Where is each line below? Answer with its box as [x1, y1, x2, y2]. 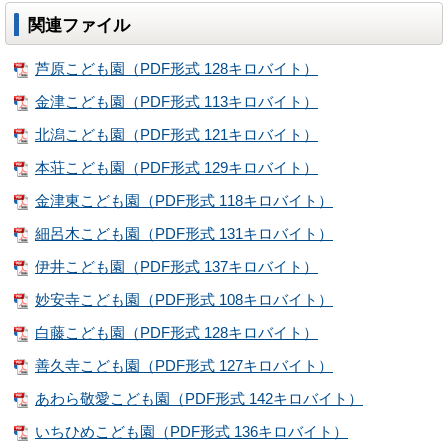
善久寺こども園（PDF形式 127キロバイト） [35, 358, 333, 375]
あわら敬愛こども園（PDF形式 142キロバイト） [35, 391, 363, 408]
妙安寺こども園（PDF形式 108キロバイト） [35, 291, 333, 308]
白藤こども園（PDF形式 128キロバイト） [35, 325, 318, 341]
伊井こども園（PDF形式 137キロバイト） [35, 258, 318, 275]
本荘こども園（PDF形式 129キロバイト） [35, 159, 318, 176]
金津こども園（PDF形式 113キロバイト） [35, 93, 318, 110]
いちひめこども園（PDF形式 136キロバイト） [35, 424, 348, 441]
